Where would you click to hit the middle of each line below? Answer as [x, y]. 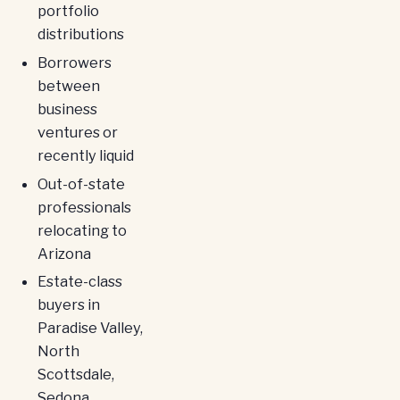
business [67, 108]
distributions [80, 34]
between [68, 85]
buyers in [68, 305]
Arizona [64, 253]
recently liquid [85, 155]
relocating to [82, 230]
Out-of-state [81, 183]
